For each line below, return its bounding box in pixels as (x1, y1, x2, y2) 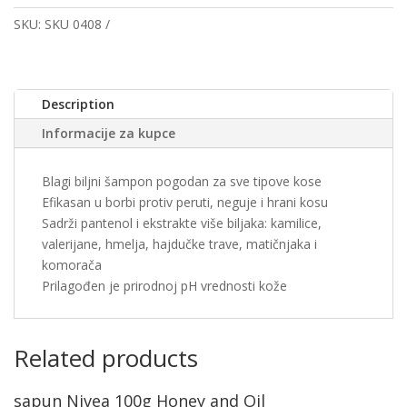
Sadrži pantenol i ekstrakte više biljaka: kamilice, (42, 214, 322, 232)
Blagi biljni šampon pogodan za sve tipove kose (42, 173, 322, 190)
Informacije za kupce (42, 124, 175, 142)
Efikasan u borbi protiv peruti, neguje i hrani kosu (42, 194, 328, 211)
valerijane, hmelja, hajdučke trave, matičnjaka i (42, 235, 317, 253)
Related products (14, 342, 198, 374)
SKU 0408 (45, 15, 102, 33)
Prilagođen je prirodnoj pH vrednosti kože (42, 277, 287, 294)
